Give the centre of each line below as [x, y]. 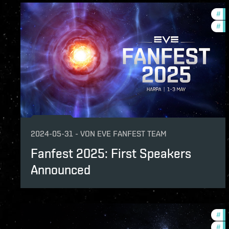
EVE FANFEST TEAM [132, 134]
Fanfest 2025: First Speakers [111, 154]
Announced [61, 170]
